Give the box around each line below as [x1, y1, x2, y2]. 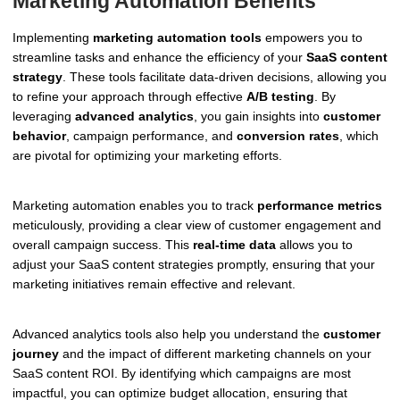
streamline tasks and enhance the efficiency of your [12, 50, 306, 65]
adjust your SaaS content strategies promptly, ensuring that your [12, 257, 375, 272]
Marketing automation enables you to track [12, 198, 257, 213]
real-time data [193, 237, 276, 253]
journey [12, 346, 59, 361]
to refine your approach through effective [12, 89, 246, 104]
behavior [12, 129, 66, 144]
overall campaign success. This [12, 237, 193, 253]
